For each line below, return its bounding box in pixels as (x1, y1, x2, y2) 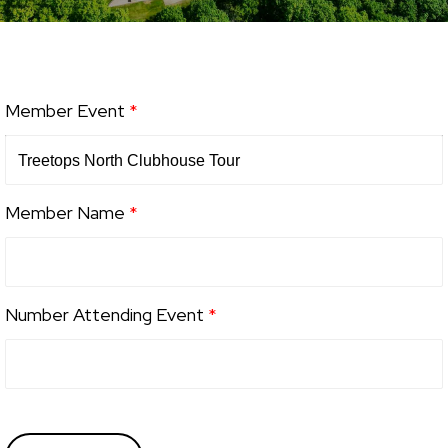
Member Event (5, 99, 129, 122)
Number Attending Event (5, 303, 208, 326)
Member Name (5, 201, 129, 224)
